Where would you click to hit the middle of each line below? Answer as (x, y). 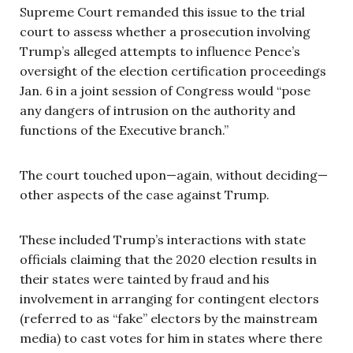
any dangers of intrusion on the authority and (158, 110)
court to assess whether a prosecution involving (165, 31)
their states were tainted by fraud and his (145, 279)
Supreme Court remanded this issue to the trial (162, 11)
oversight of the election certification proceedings (173, 71)
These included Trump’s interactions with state (163, 239)
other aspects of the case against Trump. (145, 194)
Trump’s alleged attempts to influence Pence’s (160, 51)
